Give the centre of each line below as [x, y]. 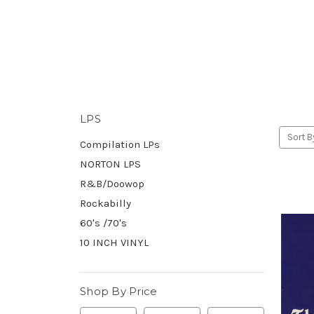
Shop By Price [119, 291]
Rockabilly [105, 203]
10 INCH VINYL [114, 242]
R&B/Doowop [112, 183]
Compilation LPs [120, 144]
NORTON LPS [110, 164]
